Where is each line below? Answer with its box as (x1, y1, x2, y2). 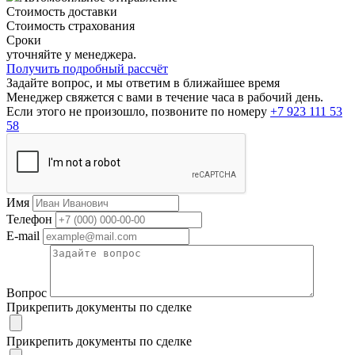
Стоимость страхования (6, 19, 135, 33)
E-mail (6, 229, 40, 243)
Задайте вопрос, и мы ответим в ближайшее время (6, 76, 280, 90)
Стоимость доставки (6, 5, 117, 19)
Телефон (6, 212, 52, 227)
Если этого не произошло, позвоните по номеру (6, 105, 270, 119)
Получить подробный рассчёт (6, 62, 168, 76)
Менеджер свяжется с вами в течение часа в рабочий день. (6, 90, 323, 105)
